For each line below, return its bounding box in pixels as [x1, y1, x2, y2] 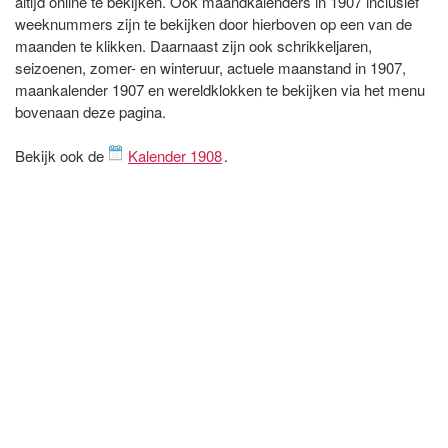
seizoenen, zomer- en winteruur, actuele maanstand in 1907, [15, 57, 406, 79]
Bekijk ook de [15, 145, 108, 167]
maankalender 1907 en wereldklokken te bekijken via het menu [15, 79, 425, 101]
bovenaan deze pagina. [15, 101, 166, 123]
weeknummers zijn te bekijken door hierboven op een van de [15, 13, 412, 35]
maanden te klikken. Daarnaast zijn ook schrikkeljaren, [15, 35, 372, 57]
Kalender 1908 [128, 145, 222, 167]
